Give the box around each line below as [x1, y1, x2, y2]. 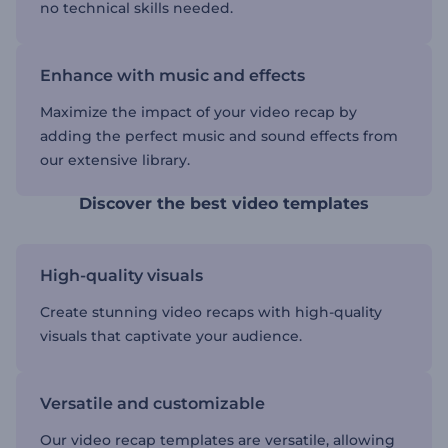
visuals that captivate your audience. [40, 327, 302, 345]
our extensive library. [40, 151, 190, 169]
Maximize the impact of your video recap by [40, 103, 357, 121]
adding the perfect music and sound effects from [40, 127, 398, 145]
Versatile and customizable [40, 394, 265, 413]
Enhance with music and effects [40, 66, 305, 85]
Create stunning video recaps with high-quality [40, 303, 382, 321]
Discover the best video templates [79, 194, 369, 213]
